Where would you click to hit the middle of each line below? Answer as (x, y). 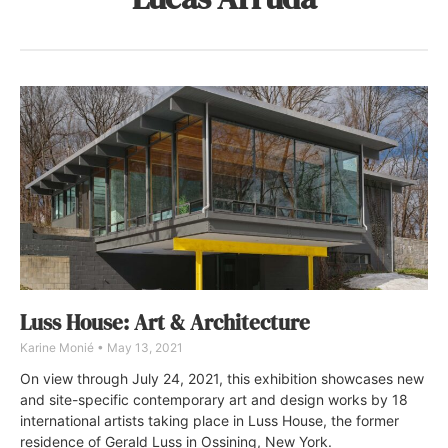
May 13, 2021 (143, 347)
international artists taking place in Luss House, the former (209, 420)
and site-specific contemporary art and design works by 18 (214, 399)
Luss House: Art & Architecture (165, 322)
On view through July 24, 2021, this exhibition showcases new (222, 378)
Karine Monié (58, 347)
